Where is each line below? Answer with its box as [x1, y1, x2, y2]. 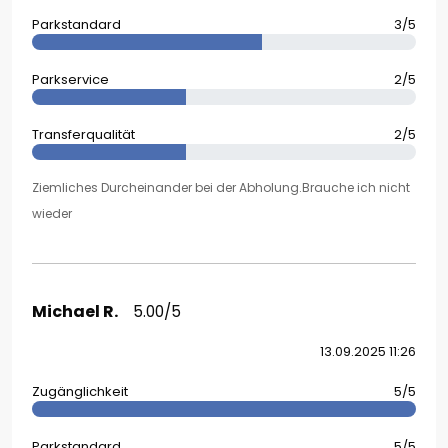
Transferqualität [32, 125, 135, 145]
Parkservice [32, 70, 109, 90]
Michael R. [32, 300, 118, 324]
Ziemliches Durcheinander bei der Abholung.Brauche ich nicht [32, 179, 410, 197]
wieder [32, 205, 72, 223]
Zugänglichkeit [32, 382, 128, 402]
